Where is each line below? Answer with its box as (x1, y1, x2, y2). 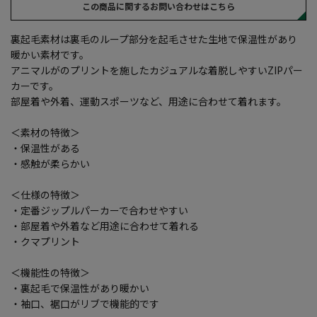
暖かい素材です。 (11, 47, 89, 62)
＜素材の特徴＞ (11, 125, 80, 139)
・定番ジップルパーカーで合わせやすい (11, 202, 188, 217)
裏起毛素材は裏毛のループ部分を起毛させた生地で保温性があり (11, 31, 297, 46)
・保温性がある (11, 140, 80, 155)
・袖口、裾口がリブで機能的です (11, 296, 159, 311)
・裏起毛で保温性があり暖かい (11, 280, 149, 295)
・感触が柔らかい (11, 156, 90, 171)
